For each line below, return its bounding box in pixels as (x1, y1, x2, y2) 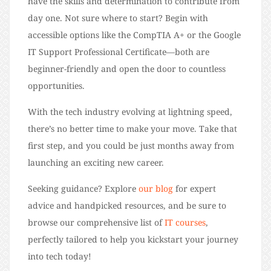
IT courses (165, 217, 206, 229)
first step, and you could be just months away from (28, 140, 234, 152)
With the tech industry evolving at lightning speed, (28, 106, 232, 118)
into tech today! (28, 250, 91, 263)
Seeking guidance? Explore (28, 183, 139, 195)
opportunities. (28, 80, 85, 92)
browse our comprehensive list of (28, 217, 165, 229)
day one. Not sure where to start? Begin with (28, 12, 208, 24)
